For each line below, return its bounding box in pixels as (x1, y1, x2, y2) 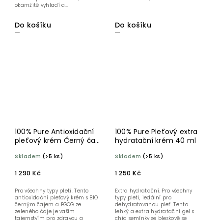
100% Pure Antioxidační (15, 127, 94, 137)
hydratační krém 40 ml (115, 136, 196, 146)
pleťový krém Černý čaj (15, 136, 97, 146)
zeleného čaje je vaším (15, 208, 75, 216)
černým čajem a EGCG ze (15, 201, 82, 209)
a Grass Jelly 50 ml (15, 144, 80, 155)
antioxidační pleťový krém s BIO (15, 194, 98, 202)
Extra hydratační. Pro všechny (115, 187, 192, 195)
